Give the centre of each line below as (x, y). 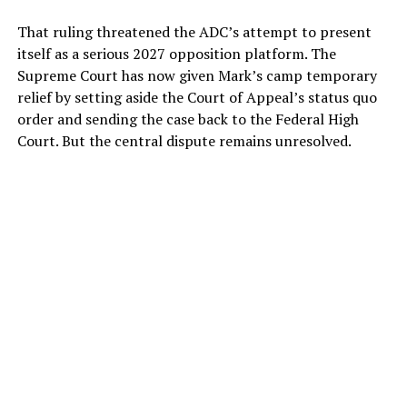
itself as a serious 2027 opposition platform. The (176, 54)
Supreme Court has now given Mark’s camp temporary (197, 76)
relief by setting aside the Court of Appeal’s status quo (197, 98)
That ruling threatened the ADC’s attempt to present (194, 32)
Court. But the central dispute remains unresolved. (184, 141)
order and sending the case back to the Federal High (188, 119)
